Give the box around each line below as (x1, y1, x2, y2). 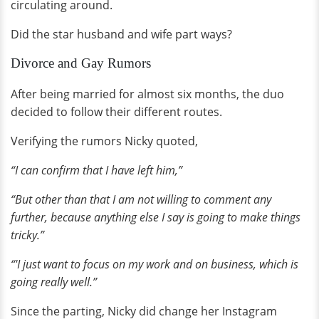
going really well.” (11, 274, 97, 291)
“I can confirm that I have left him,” (11, 162, 182, 179)
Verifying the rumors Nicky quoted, (11, 133, 198, 150)
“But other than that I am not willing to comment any (11, 192, 271, 208)
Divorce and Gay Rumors (11, 56, 151, 71)
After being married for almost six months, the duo (11, 86, 284, 103)
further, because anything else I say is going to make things (11, 209, 300, 226)
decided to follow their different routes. (11, 104, 222, 120)
